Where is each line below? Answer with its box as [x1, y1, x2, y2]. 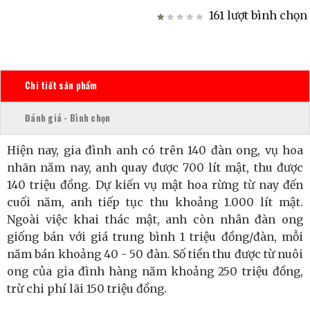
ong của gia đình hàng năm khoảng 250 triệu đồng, [7, 264, 303, 278]
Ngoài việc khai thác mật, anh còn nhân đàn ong [7, 212, 303, 226]
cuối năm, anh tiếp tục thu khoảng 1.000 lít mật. [7, 194, 303, 209]
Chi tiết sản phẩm [25, 79, 98, 93]
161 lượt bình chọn [206, 8, 307, 22]
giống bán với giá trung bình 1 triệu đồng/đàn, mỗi [7, 229, 303, 244]
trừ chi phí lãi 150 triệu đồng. [7, 281, 172, 295]
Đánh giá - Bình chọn [25, 111, 111, 125]
